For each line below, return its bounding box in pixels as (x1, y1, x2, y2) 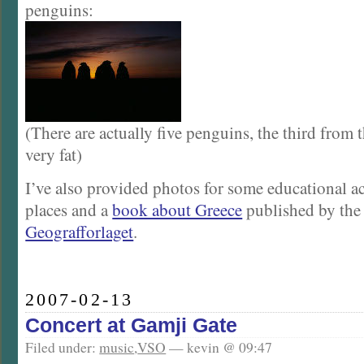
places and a (25, 198, 113, 222)
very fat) (25, 142, 83, 166)
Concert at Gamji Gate (25, 314, 238, 336)
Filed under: (25, 337, 100, 357)
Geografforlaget (25, 220, 134, 244)
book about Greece (112, 198, 243, 222)
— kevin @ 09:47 (166, 337, 273, 357)
